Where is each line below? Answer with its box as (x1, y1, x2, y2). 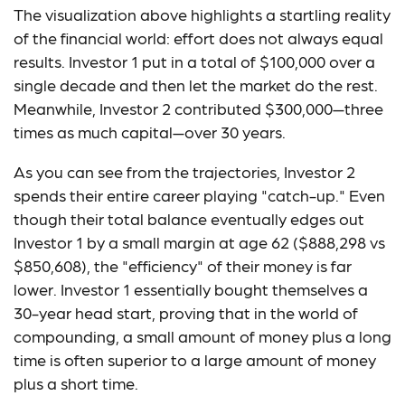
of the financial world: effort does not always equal (14, 28, 383, 47)
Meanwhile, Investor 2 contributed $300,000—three (14, 99, 383, 118)
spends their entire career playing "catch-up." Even (14, 185, 385, 204)
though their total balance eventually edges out (14, 209, 364, 228)
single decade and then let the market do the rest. (14, 75, 378, 94)
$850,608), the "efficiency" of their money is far (14, 256, 352, 275)
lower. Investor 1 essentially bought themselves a (14, 279, 368, 298)
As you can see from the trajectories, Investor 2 (14, 162, 355, 181)
